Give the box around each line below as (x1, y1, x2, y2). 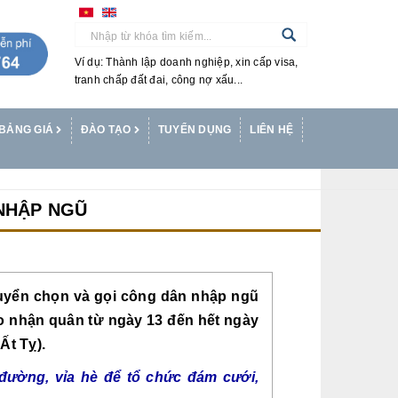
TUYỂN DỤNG (157, 123, 232, 136)
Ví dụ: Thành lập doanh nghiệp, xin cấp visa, (74, 55, 298, 68)
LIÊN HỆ (250, 123, 293, 136)
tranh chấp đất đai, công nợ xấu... (74, 73, 243, 86)
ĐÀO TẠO (80, 123, 134, 136)
